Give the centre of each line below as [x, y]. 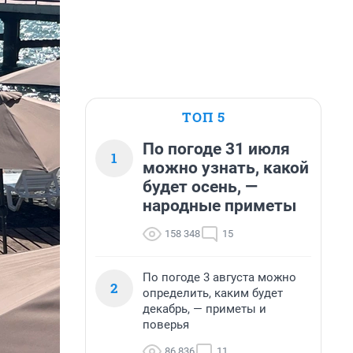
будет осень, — [200, 187]
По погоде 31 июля [216, 149]
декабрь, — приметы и [204, 309]
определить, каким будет [213, 293]
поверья [166, 325]
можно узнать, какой [226, 168]
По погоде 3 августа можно [219, 277]
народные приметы [219, 206]
